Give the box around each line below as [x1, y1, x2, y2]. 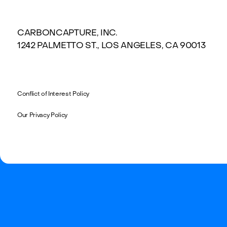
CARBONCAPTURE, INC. [17, 27, 118, 39]
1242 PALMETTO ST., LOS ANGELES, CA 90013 [17, 40, 206, 52]
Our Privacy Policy [17, 110, 67, 119]
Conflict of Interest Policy [17, 89, 89, 98]
